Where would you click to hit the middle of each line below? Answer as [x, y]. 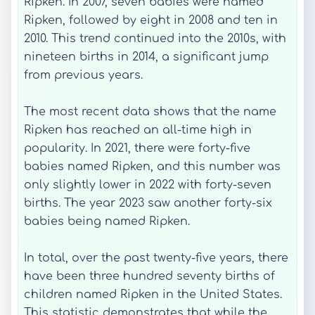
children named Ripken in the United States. [153, 295]
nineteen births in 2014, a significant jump [146, 57]
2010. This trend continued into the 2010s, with [155, 39]
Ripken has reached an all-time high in [138, 130]
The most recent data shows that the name [150, 112]
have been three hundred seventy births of [149, 276]
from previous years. [83, 75]
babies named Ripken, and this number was [152, 167]
